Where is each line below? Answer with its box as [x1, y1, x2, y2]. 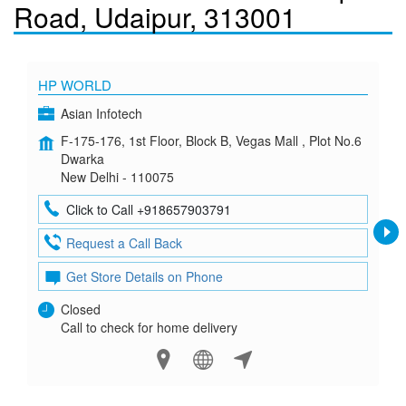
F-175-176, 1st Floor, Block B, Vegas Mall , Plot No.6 [61, 131, 362, 150]
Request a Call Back [66, 234, 182, 252]
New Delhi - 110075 [61, 168, 174, 186]
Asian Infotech [61, 104, 142, 122]
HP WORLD [38, 75, 111, 94]
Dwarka [61, 150, 104, 168]
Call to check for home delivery [61, 318, 237, 336]
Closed [61, 300, 101, 318]
